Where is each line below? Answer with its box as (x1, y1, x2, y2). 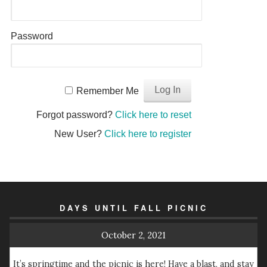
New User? (54, 129, 104, 139)
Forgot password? (36, 110, 115, 120)
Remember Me (76, 86, 139, 96)
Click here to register (104, 129, 191, 139)
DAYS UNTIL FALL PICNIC (59, 203, 208, 213)
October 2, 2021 (101, 229, 166, 241)
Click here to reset (114, 110, 191, 120)
